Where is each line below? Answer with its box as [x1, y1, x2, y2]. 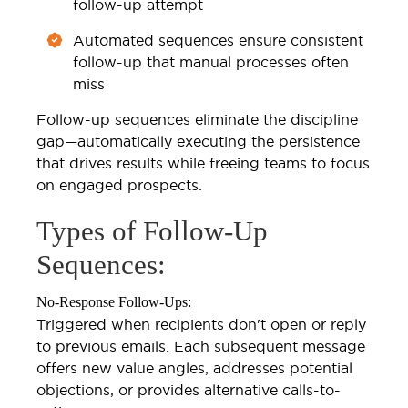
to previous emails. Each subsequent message [36, 337, 365, 354]
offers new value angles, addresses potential [36, 359, 352, 376]
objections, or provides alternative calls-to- [36, 381, 341, 398]
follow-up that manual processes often [73, 53, 349, 70]
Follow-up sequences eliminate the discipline [36, 110, 358, 127]
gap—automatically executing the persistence [36, 132, 360, 149]
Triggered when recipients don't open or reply [36, 315, 366, 332]
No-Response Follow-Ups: [36, 293, 191, 310]
